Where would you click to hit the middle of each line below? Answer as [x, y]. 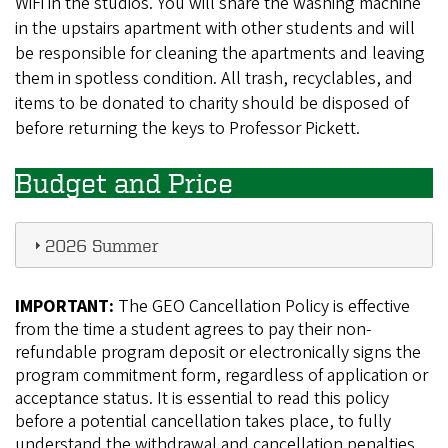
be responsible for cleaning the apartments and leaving [220, 54]
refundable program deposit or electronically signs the [218, 352]
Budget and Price [124, 183]
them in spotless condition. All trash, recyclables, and [214, 79]
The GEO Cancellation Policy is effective [262, 306]
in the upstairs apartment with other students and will [215, 29]
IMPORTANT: [64, 306]
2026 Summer [101, 244]
